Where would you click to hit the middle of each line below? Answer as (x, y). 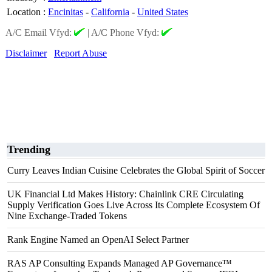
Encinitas (66, 12)
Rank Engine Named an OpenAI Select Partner (98, 240)
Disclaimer (26, 53)
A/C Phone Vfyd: (126, 32)
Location (24, 12)
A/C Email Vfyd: (40, 32)
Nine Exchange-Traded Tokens (67, 216)
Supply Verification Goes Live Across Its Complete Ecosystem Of (134, 205)
